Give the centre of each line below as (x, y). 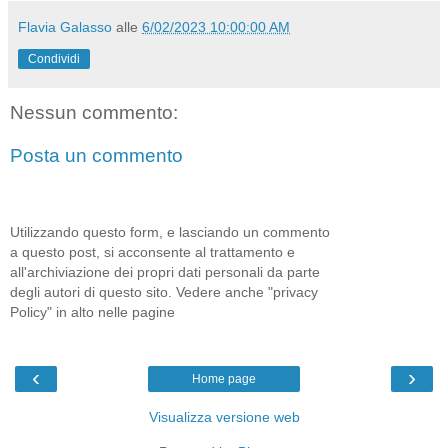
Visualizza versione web (224, 417)
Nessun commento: (94, 112)
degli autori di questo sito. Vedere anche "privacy (164, 291)
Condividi (54, 58)
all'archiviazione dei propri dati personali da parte (165, 271)
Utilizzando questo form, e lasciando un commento (170, 231)
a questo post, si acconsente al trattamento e (152, 251)
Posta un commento (96, 156)
